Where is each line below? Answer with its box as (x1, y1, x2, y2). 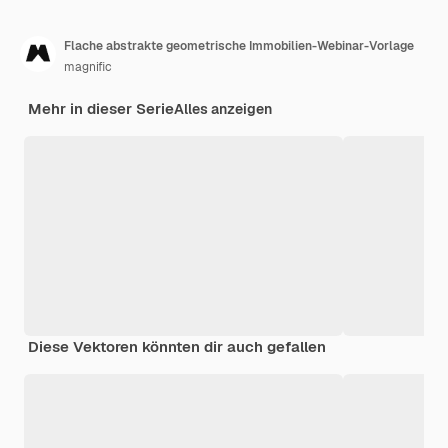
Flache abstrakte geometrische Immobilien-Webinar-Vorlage (64, 37, 414, 54)
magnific (64, 58, 112, 75)
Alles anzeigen (174, 99, 272, 118)
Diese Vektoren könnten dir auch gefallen (28, 336, 326, 356)
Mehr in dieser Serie (28, 98, 174, 118)
